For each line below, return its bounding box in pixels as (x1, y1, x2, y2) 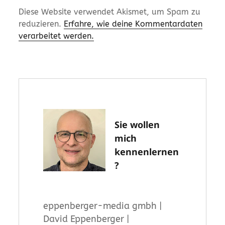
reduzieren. (19, 19, 64, 29)
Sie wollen (115, 118, 160, 131)
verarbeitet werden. (19, 31, 94, 41)
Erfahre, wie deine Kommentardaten (64, 19, 203, 29)
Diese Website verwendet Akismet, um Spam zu (19, 7, 201, 17)
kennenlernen (115, 145, 179, 158)
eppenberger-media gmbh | (43, 200, 162, 211)
